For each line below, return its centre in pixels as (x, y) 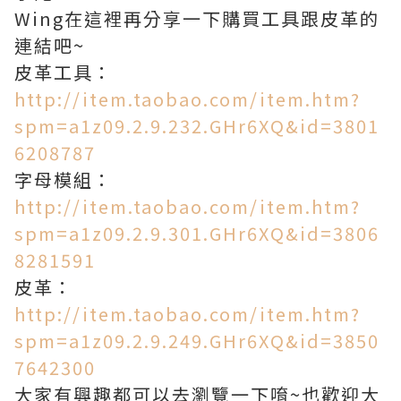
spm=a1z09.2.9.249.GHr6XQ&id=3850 (197, 341)
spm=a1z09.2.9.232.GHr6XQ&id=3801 (197, 126)
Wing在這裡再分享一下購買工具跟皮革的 (197, 18)
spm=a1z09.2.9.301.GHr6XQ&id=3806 (197, 233)
